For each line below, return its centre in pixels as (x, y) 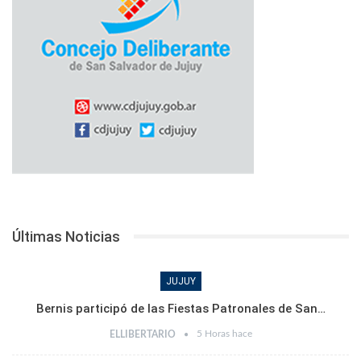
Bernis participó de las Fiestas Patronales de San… (180, 308)
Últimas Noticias (66, 236)
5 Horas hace (224, 333)
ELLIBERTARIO (143, 334)
